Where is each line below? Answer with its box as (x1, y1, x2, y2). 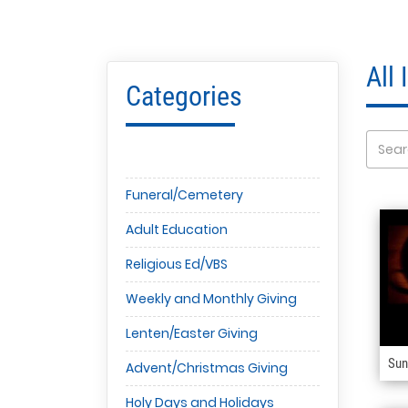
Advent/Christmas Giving (126, 359, 288, 378)
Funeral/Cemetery (126, 186, 243, 205)
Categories (126, 80, 242, 113)
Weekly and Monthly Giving (126, 290, 297, 309)
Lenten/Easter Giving (126, 324, 258, 343)
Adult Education (126, 220, 228, 240)
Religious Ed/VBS (126, 255, 228, 274)
